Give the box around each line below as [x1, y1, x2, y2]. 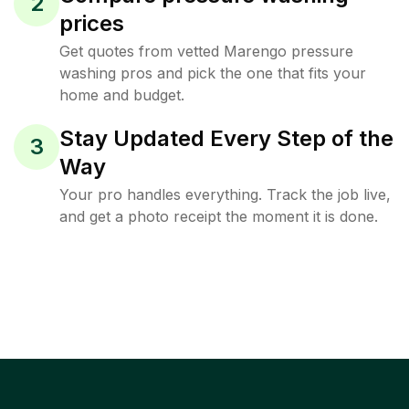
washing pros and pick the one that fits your [59, 64, 366, 82]
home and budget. [59, 86, 184, 104]
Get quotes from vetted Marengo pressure [59, 42, 353, 60]
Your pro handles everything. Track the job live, [59, 185, 391, 204]
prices [59, 10, 124, 37]
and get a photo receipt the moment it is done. [59, 207, 378, 225]
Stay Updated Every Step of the [59, 125, 393, 152]
